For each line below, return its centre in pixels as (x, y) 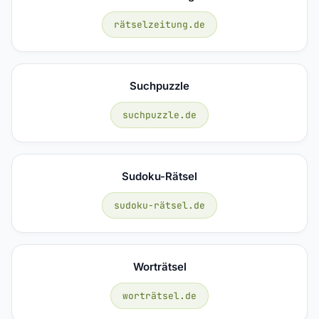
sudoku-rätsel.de (159, 205)
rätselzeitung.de (159, 24)
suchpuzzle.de (159, 115)
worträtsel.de (159, 296)
